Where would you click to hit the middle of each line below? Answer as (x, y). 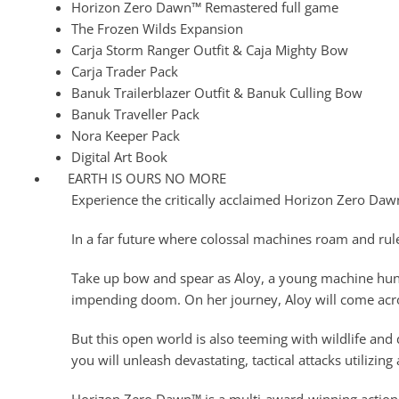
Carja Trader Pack (125, 72)
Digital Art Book (119, 157)
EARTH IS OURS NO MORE (147, 179)
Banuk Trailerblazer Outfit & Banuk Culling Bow (217, 93)
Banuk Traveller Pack (135, 114)
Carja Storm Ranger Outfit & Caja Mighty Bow (210, 50)
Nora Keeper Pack (126, 136)
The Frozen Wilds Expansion (157, 29)
